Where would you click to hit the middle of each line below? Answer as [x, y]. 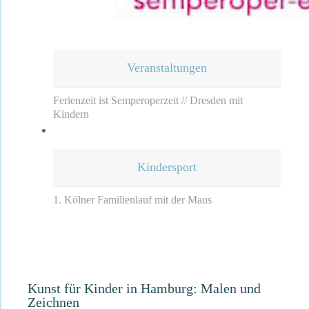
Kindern [71, 114]
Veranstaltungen [167, 68]
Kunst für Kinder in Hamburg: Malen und [144, 288]
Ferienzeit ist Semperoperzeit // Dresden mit [148, 101]
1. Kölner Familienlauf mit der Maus [132, 199]
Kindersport [167, 167]
